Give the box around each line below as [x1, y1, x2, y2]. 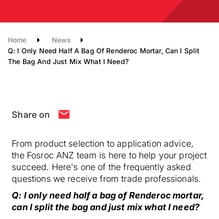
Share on [12, 109, 50, 120]
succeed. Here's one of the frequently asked [12, 162, 191, 172]
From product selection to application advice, [12, 138, 194, 149]
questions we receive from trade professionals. [12, 174, 204, 184]
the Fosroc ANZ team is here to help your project [12, 150, 207, 160]
